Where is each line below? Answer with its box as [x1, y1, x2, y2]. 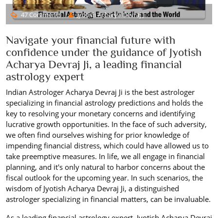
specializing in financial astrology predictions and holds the [6, 97, 203, 108]
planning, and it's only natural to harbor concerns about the [6, 162, 205, 172]
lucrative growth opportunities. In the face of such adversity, [6, 119, 207, 129]
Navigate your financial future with [6, 33, 175, 46]
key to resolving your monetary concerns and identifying [6, 108, 195, 118]
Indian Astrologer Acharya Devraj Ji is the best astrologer [6, 87, 195, 97]
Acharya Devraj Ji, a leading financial [6, 57, 182, 71]
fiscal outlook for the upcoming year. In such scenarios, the [6, 172, 203, 182]
